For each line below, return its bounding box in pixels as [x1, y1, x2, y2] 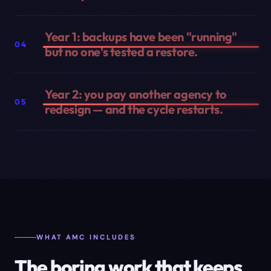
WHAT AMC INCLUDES [36, 233, 135, 242]
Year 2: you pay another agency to [45, 87, 227, 102]
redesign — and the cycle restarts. [45, 102, 223, 117]
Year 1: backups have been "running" [45, 29, 238, 45]
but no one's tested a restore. [45, 44, 198, 60]
